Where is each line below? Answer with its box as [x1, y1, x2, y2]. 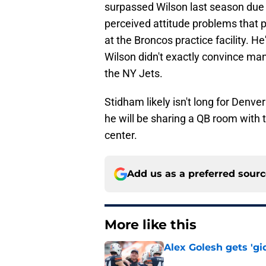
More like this [104, 217, 197, 233]
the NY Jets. [104, 67, 163, 80]
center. [104, 129, 137, 142]
